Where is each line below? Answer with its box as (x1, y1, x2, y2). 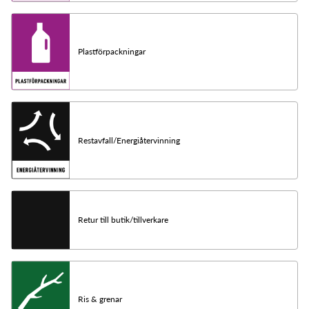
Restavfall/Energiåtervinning (78, 134, 180, 146)
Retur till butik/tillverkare (78, 214, 168, 225)
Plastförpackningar (78, 46, 146, 57)
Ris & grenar (78, 294, 122, 305)
